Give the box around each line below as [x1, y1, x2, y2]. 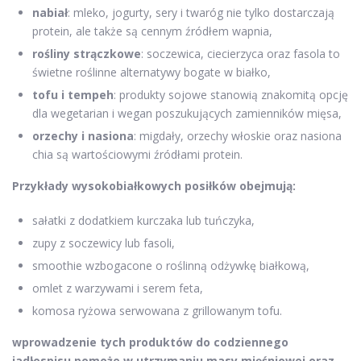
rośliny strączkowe [32, 45, 141, 61]
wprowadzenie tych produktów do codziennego [12, 334, 288, 350]
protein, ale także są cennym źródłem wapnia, [32, 23, 272, 39]
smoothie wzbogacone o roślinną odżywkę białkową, [32, 257, 309, 273]
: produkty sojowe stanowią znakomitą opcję [114, 86, 348, 102]
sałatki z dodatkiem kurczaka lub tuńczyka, [32, 212, 255, 228]
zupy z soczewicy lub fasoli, [32, 234, 175, 251]
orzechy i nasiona [32, 127, 134, 143]
